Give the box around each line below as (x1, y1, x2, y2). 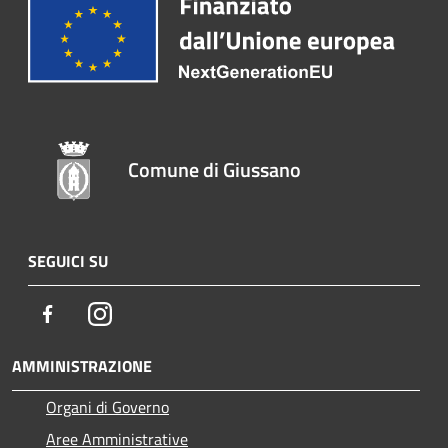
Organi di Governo (46, 395, 169, 420)
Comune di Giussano (128, 154, 302, 186)
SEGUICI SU (28, 249, 108, 274)
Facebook (59, 301, 121, 326)
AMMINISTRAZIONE (12, 354, 152, 379)
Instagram (111, 301, 180, 326)
